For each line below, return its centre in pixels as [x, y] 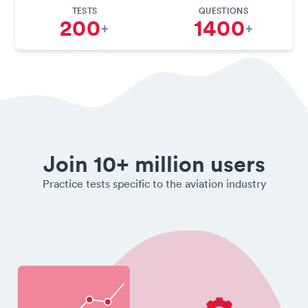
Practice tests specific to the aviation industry [154, 184]
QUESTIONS [223, 11]
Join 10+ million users [154, 163]
